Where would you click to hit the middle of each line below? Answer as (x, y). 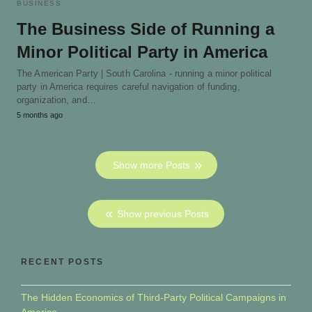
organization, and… (56, 100)
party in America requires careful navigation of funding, (128, 86)
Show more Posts (151, 165)
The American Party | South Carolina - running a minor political (145, 73)
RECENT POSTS (63, 262)
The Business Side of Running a (146, 29)
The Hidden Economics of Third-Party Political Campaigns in (154, 297)
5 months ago (40, 115)
